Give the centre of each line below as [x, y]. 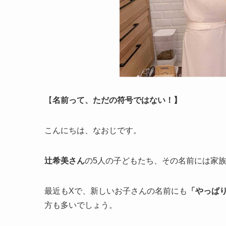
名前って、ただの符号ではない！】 [117, 100]
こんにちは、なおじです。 [93, 131]
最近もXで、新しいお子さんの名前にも [116, 191]
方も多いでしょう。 [81, 205]
